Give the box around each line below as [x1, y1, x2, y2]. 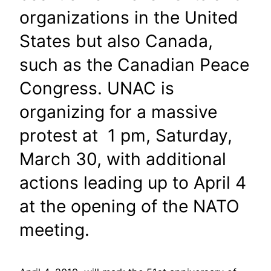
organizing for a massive [19, 101, 217, 122]
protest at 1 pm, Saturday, [19, 125, 232, 146]
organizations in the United [19, 7, 238, 28]
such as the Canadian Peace [19, 54, 249, 75]
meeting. [19, 219, 90, 240]
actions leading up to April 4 [19, 172, 246, 193]
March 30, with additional [19, 148, 226, 169]
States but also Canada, [19, 30, 213, 51]
